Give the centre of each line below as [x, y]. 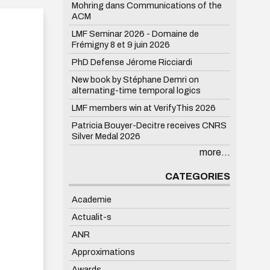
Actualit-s [91, 217]
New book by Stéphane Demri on [135, 79]
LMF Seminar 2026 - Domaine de [135, 33]
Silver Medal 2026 [106, 136]
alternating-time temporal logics [136, 90]
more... [215, 152]
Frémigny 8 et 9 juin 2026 [121, 44]
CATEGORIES [198, 176]
